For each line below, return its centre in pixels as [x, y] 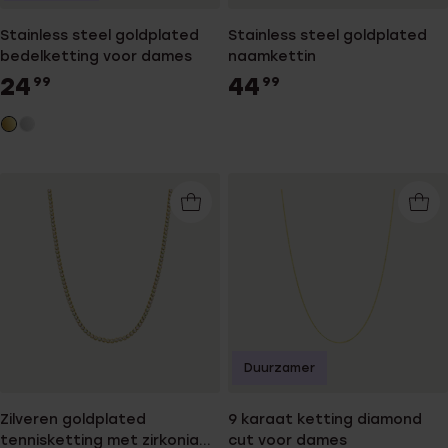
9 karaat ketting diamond [325, 419]
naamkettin [272, 56]
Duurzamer [279, 368]
